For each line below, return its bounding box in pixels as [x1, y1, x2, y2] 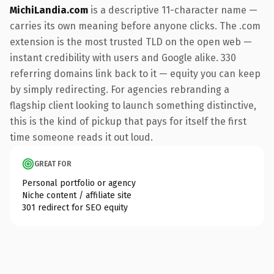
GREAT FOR [34, 159, 72, 168]
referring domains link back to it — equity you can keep [10, 67, 261, 80]
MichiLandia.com [10, 4, 88, 16]
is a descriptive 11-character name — [88, 4, 257, 16]
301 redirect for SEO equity [22, 202, 128, 213]
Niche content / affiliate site [22, 190, 131, 201]
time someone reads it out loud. [10, 131, 153, 143]
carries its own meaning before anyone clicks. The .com [10, 20, 261, 32]
